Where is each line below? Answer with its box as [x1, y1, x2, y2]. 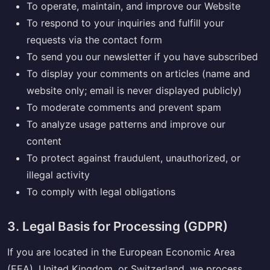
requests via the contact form [27, 34, 162, 46]
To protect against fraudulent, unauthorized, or [27, 152, 240, 165]
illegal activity [27, 169, 90, 181]
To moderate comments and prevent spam [27, 101, 221, 114]
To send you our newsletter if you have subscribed [27, 51, 258, 63]
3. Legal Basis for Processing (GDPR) [7, 219, 228, 234]
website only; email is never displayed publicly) [27, 84, 242, 97]
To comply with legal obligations [27, 186, 175, 198]
